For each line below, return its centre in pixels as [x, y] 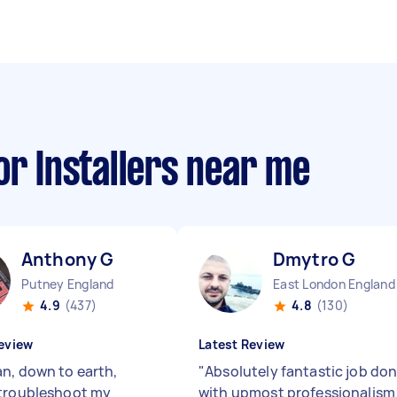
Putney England [68, 284]
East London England [334, 284]
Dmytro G [315, 259]
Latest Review [242, 344]
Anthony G [68, 259]
